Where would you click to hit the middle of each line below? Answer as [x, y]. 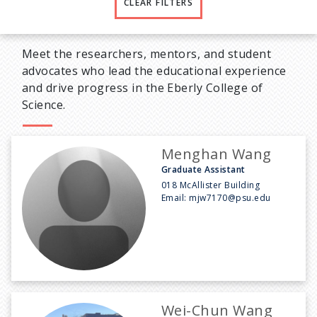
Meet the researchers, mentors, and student [147, 53]
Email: [175, 197]
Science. [44, 104]
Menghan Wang [217, 154]
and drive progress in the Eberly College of [143, 87]
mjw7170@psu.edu [230, 197]
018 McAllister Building [211, 185]
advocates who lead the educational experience [154, 70]
